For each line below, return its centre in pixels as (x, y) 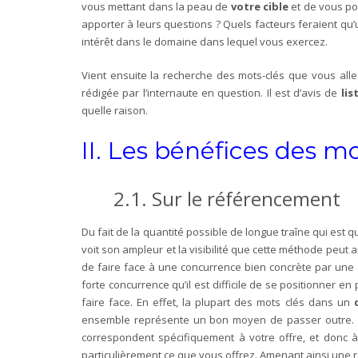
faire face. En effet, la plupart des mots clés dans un (218, 302)
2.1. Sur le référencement (229, 198)
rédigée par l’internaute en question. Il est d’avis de (211, 92)
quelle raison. (116, 110)
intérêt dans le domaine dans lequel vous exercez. (205, 41)
